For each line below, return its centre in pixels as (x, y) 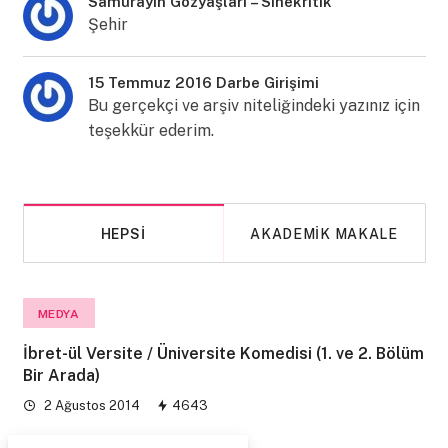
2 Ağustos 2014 (90, 405)
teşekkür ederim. (150, 130)
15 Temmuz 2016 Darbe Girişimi (203, 82)
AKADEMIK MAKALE (324, 234)
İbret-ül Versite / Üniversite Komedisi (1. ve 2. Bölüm (223, 353)
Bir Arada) (61, 375)
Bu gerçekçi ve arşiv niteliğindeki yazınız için (253, 105)
